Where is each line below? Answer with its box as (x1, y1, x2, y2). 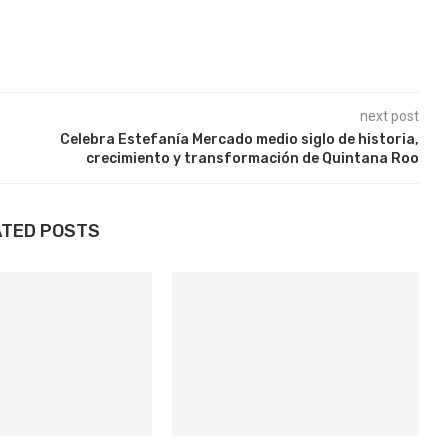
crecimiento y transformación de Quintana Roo (85, 150, 419, 167)
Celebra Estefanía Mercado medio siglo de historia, (59, 131, 419, 148)
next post (359, 108, 419, 124)
